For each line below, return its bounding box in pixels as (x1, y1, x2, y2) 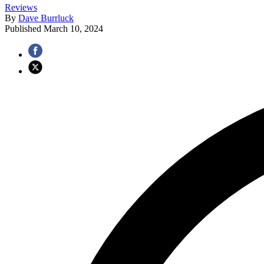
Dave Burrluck (18, 12, 74, 23)
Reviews (5, 2, 37, 12)
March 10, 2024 (44, 23, 103, 34)
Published (5, 23, 44, 34)
